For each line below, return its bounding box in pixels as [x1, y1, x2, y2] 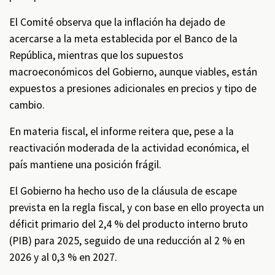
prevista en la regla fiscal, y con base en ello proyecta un [9, 201, 264, 214]
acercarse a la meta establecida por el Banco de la [9, 32, 238, 45]
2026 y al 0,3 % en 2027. [9, 250, 117, 264]
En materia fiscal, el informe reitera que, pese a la [9, 125, 234, 138]
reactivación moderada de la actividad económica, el [9, 141, 249, 155]
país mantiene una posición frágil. [9, 158, 161, 171]
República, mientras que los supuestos [9, 48, 184, 62]
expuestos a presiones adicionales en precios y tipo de [9, 82, 257, 95]
